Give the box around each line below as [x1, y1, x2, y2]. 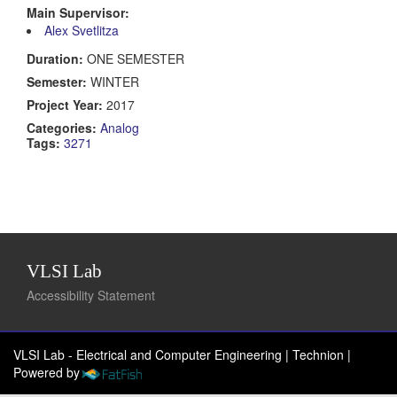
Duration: [27, 49, 83, 67]
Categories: [27, 118, 100, 136]
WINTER [87, 72, 139, 90]
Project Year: [27, 95, 103, 113]
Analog [100, 118, 139, 136]
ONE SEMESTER [83, 49, 184, 67]
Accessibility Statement [27, 286, 155, 305]
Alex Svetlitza [44, 20, 119, 39]
